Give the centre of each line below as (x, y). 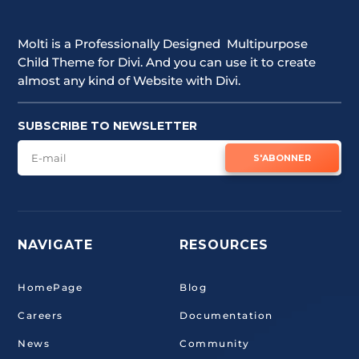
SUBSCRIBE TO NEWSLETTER (108, 126)
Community (215, 343)
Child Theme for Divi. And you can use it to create (167, 62)
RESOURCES (224, 245)
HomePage (50, 287)
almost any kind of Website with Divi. (129, 81)
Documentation (226, 315)
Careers (40, 315)
